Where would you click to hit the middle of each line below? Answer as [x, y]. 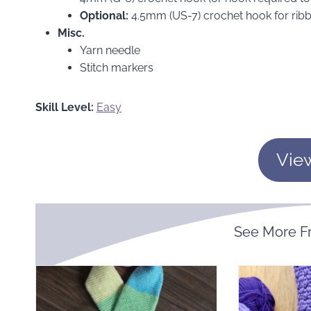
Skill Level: [65, 107]
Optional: [106, 15]
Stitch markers [117, 67]
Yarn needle [110, 50]
